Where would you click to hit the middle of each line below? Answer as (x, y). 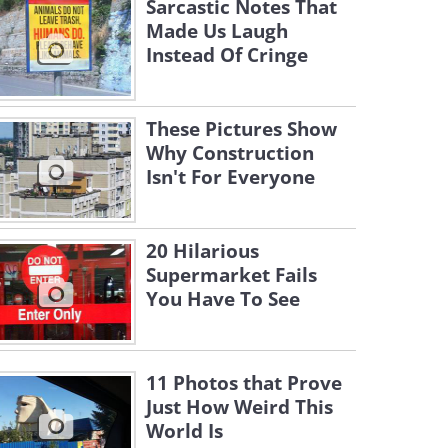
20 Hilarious (202, 251)
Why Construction (230, 153)
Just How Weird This (239, 407)
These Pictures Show (241, 129)
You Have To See (223, 299)
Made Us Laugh (217, 31)
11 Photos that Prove (244, 383)
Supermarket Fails (231, 275)
